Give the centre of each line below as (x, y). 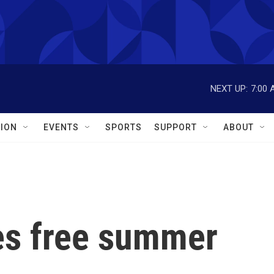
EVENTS (61, 127)
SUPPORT (176, 127)
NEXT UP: (229, 88)
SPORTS (124, 127)
